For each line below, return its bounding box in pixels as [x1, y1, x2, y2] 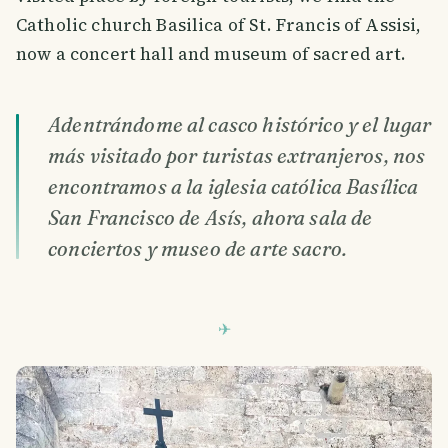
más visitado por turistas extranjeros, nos [48, 143, 426, 169]
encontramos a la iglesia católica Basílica [48, 174, 419, 200]
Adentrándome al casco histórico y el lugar [48, 112, 432, 138]
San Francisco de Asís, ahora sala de [48, 205, 373, 231]
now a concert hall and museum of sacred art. [16, 42, 407, 67]
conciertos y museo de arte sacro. [48, 236, 348, 262]
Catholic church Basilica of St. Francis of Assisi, [16, 13, 422, 38]
